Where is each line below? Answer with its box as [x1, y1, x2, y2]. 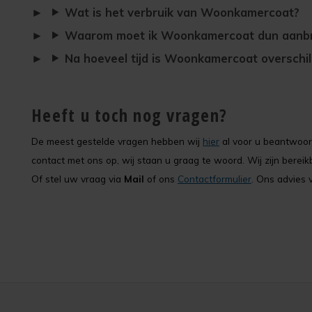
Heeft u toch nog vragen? [31, 103, 228, 127]
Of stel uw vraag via [31, 173, 124, 185]
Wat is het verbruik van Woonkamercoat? [64, 5, 299, 19]
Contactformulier [178, 173, 251, 185]
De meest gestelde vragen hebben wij [31, 135, 203, 147]
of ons [144, 173, 178, 185]
